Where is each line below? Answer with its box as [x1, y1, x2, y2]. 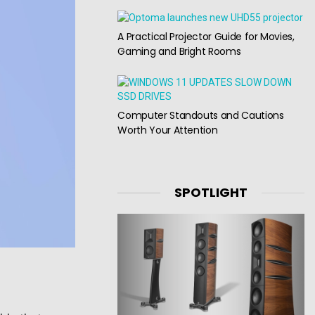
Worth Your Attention [117, 122, 218, 137]
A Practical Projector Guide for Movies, [117, 30, 295, 44]
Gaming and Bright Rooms [117, 44, 241, 59]
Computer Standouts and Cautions [117, 108, 284, 122]
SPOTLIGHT [174, 184, 248, 202]
